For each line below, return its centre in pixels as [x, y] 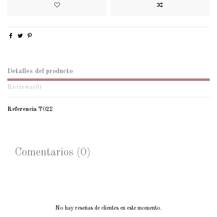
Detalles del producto [40, 71]
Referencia [22, 110]
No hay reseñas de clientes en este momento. [108, 208]
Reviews [20, 87]
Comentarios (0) [53, 152]
